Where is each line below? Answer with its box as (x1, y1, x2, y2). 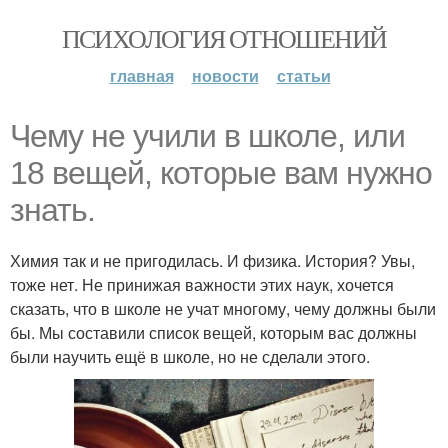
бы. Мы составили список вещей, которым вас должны (10, 321, 417, 344)
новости (191, 64, 259, 87)
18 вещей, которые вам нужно (10, 155, 432, 191)
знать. (10, 192, 95, 228)
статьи (276, 64, 331, 87)
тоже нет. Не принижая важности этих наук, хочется (10, 273, 394, 296)
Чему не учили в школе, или (10, 118, 405, 154)
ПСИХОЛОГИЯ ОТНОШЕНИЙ (61, 21, 387, 55)
